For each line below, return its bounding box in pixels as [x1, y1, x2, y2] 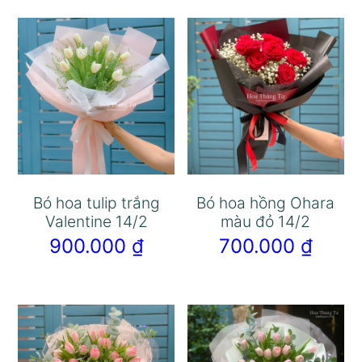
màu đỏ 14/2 [221, 211, 311, 231]
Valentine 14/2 [44, 211, 148, 231]
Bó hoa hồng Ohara [196, 192, 335, 213]
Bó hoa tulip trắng [32, 192, 160, 213]
